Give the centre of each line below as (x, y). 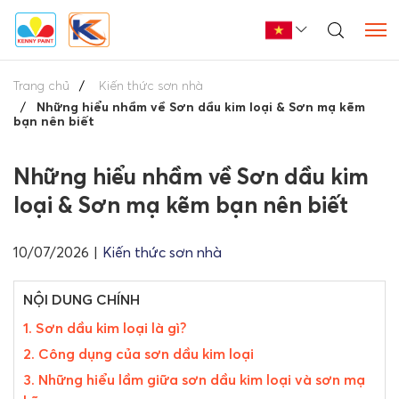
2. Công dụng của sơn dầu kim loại (138, 354)
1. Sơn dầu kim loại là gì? (105, 328)
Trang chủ (41, 85)
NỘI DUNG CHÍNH (81, 299)
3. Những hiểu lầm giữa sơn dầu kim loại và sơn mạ (194, 379)
